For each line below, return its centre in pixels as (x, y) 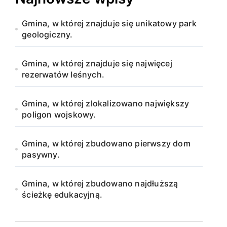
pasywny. (41, 155)
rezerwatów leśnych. (63, 74)
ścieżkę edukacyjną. (62, 195)
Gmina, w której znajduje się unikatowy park (109, 23)
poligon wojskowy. (59, 115)
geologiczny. (47, 34)
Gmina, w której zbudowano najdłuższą (100, 183)
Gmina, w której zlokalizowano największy (106, 103)
